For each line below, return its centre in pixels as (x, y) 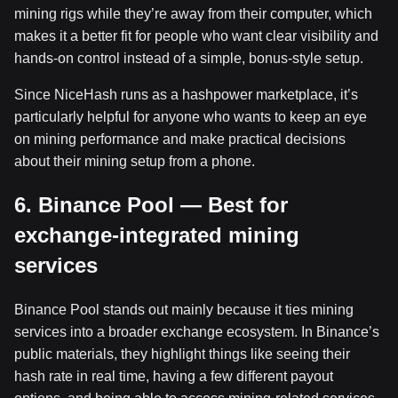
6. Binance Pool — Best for (151, 204)
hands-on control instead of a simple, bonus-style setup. (189, 58)
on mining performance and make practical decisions (180, 139)
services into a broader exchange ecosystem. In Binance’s (197, 331)
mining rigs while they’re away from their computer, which (193, 13)
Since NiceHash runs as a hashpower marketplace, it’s (186, 94)
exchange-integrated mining (157, 235)
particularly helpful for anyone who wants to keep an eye (191, 116)
